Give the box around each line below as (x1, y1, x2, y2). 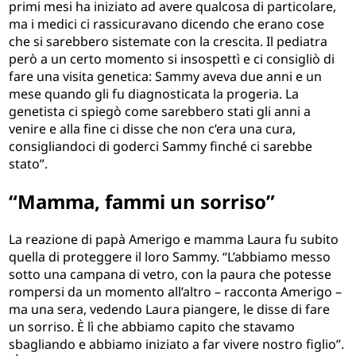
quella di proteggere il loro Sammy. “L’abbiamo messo (9, 248, 331, 266)
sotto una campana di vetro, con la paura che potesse (9, 265, 332, 284)
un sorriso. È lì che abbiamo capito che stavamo (9, 318, 296, 336)
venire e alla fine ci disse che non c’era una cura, (9, 120, 296, 138)
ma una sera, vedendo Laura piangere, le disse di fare (9, 300, 331, 319)
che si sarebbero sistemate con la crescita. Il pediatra (9, 33, 328, 51)
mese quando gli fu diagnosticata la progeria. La (9, 85, 300, 103)
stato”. (9, 155, 48, 173)
